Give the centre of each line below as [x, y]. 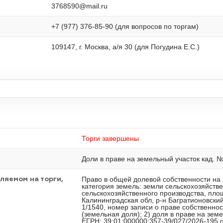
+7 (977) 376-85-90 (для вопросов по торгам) [125, 26]
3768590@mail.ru [79, 6]
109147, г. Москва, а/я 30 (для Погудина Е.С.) [125, 47]
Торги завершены [110, 138]
